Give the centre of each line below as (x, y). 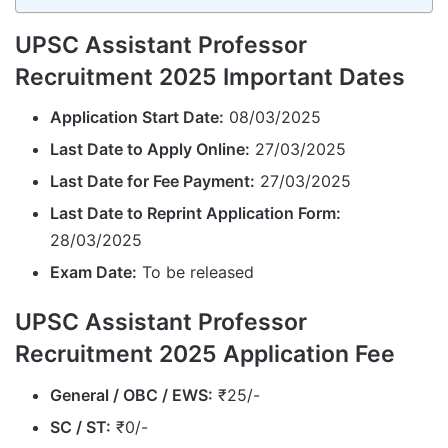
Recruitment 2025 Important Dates (210, 76)
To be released (195, 272)
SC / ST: (80, 426)
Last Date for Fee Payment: (152, 181)
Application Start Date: (137, 117)
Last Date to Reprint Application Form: (195, 213)
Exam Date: (93, 272)
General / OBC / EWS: (131, 394)
